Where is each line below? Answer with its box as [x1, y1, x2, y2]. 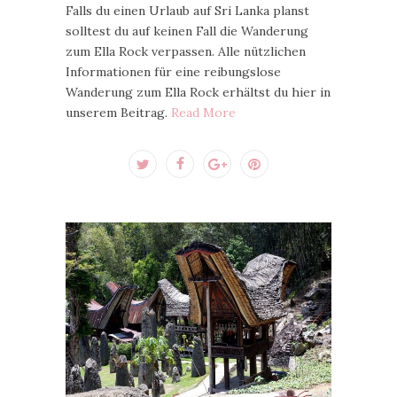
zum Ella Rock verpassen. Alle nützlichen [66, 43, 306, 59]
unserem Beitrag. [66, 105, 171, 121]
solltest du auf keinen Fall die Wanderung [66, 23, 308, 39]
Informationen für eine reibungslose [66, 64, 281, 80]
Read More [171, 105, 236, 121]
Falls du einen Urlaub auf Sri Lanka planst [66, 3, 309, 19]
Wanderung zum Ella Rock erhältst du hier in [66, 84, 331, 100]
